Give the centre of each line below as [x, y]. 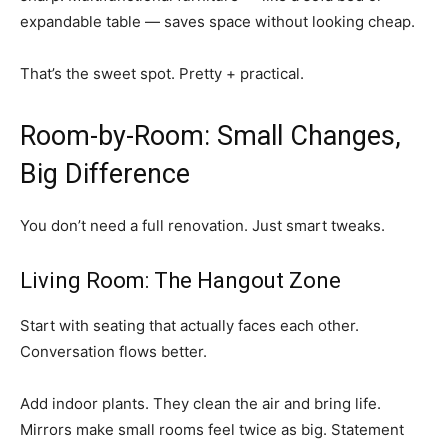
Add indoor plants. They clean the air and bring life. [200, 404]
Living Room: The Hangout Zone [180, 281]
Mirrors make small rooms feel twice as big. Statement [212, 430]
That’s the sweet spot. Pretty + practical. [162, 74]
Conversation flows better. [113, 352]
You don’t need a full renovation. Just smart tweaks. [202, 226]
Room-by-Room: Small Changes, [210, 136]
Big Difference [105, 174]
